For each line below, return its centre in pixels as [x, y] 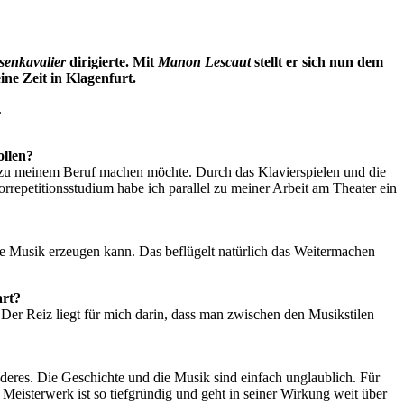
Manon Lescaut [204, 62]
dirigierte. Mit [112, 62]
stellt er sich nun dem [317, 62]
